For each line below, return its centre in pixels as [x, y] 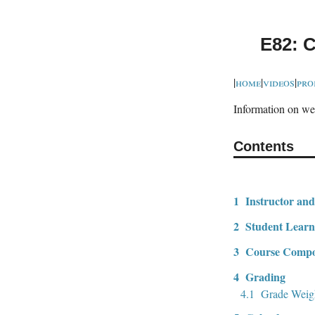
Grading [265, 276]
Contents [264, 146]
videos [279, 82]
